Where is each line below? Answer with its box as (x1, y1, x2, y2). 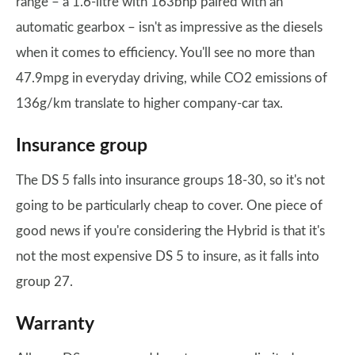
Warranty (16, 315, 94, 334)
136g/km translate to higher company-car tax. (16, 97, 283, 110)
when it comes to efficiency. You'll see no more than (16, 46, 315, 59)
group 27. (16, 275, 73, 288)
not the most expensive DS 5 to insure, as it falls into (16, 250, 319, 263)
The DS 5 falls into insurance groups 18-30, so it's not (16, 174, 325, 187)
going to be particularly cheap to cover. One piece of (16, 199, 323, 212)
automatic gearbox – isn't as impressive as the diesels (16, 21, 323, 34)
